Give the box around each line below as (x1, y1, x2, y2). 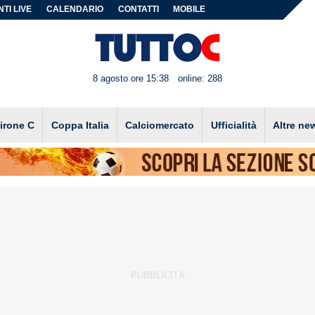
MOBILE (173, 5, 206, 13)
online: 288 (177, 73, 222, 84)
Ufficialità (210, 119, 257, 131)
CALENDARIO (46, 5, 104, 13)
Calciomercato (125, 119, 195, 131)
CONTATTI (117, 5, 159, 13)
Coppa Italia (51, 119, 109, 131)
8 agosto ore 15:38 (93, 73, 169, 84)
